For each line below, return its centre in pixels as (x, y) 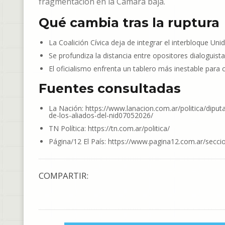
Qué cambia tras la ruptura (129, 23)
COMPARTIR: (64, 176)
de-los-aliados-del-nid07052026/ (101, 115)
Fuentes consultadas (110, 88)
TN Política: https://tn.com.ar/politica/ (109, 128)
